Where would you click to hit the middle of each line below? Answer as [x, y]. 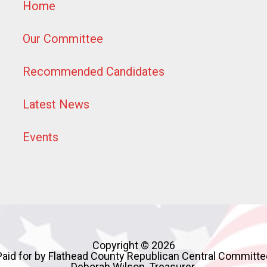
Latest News [56, 104]
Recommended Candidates [94, 71]
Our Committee [63, 38]
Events [41, 137]
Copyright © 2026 [133, 245]
